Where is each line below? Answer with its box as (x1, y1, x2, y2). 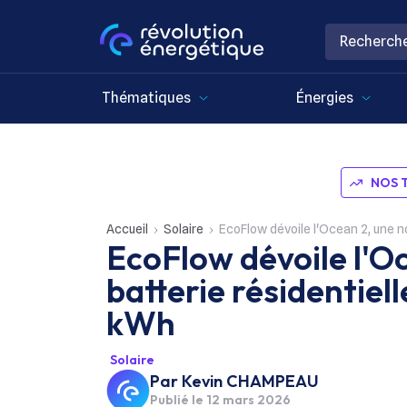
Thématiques (102, 89, 191, 106)
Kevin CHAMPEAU (182, 371, 319, 392)
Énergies (295, 89, 353, 106)
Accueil (106, 222, 148, 236)
